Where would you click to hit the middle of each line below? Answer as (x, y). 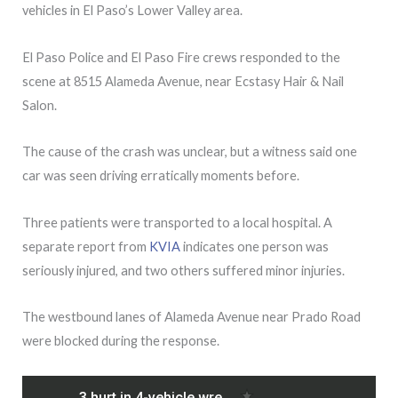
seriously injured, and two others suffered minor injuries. (183, 270)
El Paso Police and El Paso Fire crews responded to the (181, 57)
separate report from (86, 246)
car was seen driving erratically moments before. (161, 176)
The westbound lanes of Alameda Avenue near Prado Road (191, 317)
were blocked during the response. (121, 341)
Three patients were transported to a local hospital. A (177, 222)
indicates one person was (255, 246)
